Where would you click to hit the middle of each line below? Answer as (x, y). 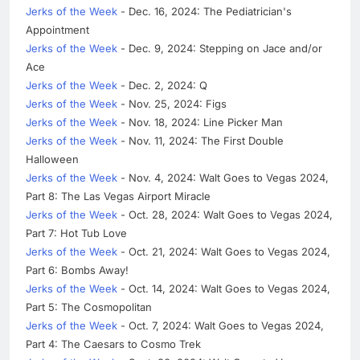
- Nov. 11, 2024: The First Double (200, 140)
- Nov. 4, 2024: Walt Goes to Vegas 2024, (223, 177)
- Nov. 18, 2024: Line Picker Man (200, 122)
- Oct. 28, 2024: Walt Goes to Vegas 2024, (225, 214)
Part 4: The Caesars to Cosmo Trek (113, 344)
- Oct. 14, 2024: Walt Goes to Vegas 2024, (224, 288)
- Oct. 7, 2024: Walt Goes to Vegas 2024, (221, 325)
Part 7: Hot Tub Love (76, 233)
